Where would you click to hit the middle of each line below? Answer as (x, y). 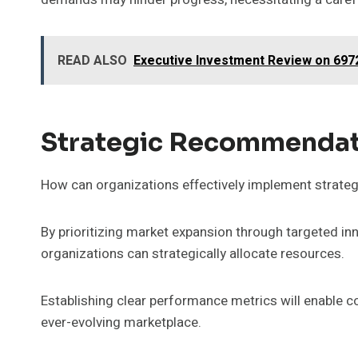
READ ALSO (92, 60)
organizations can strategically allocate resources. (193, 253)
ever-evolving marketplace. (121, 322)
